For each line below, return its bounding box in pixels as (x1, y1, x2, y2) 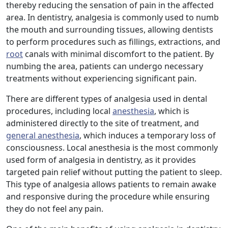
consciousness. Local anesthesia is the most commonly (6, 142, 218, 154)
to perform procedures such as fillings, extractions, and (6, 36, 220, 48)
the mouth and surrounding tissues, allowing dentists (6, 24, 213, 36)
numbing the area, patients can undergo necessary (6, 61, 203, 72)
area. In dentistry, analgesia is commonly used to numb (6, 12, 219, 23)
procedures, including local (6, 105, 112, 117)
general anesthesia (6, 130, 79, 141)
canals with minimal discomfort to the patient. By (23, 48, 214, 60)
